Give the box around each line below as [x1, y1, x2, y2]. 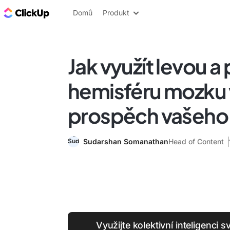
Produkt [103, 8, 129, 17]
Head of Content [168, 137, 224, 146]
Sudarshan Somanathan [83, 137, 168, 146]
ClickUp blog [51, 7, 103, 18]
